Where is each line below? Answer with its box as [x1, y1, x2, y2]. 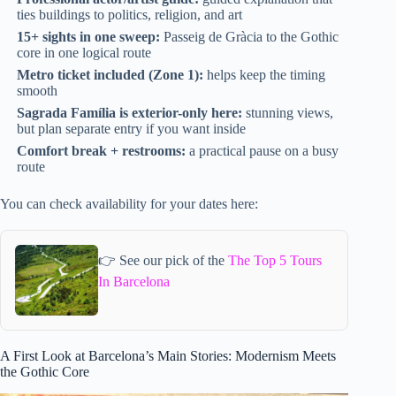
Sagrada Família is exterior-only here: [17, 105, 243, 121]
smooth [17, 83, 58, 99]
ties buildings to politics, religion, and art [17, 6, 243, 22]
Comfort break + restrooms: [17, 143, 187, 159]
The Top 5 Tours [228, 252, 323, 268]
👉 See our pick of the [98, 252, 229, 268]
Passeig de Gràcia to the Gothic [160, 28, 339, 44]
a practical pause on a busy [186, 143, 339, 159]
